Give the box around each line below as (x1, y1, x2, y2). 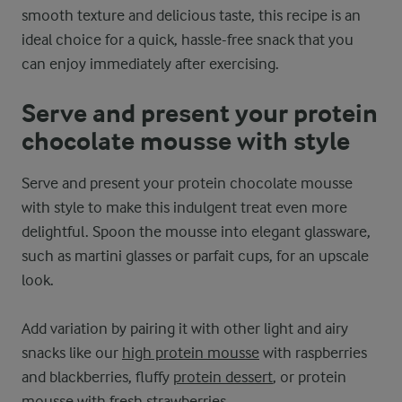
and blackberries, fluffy (22, 368, 173, 386)
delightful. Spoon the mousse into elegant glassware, (22, 223, 371, 240)
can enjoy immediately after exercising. (22, 55, 279, 73)
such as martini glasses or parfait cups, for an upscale (22, 247, 369, 265)
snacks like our (22, 344, 122, 362)
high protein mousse (122, 344, 259, 362)
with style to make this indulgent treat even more (22, 198, 347, 216)
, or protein (273, 368, 346, 386)
